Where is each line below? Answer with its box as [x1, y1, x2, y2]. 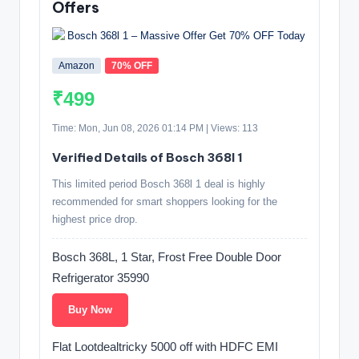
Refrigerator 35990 [52, 271, 149, 285]
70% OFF [111, 60, 152, 72]
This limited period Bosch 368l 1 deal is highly [52, 178, 265, 191]
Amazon [58, 60, 95, 72]
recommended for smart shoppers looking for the [52, 196, 277, 208]
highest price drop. [52, 213, 138, 226]
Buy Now [68, 304, 112, 317]
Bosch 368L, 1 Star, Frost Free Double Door [52, 250, 281, 264]
